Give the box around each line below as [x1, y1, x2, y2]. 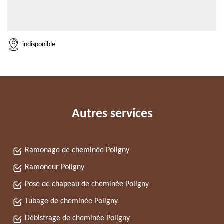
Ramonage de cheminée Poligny [25, 146, 129, 154]
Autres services [71, 107, 152, 121]
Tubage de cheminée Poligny [25, 197, 118, 205]
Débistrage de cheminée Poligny [25, 214, 130, 222]
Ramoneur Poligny [25, 163, 84, 171]
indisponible [22, 40, 55, 48]
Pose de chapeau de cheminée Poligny [25, 180, 149, 188]
